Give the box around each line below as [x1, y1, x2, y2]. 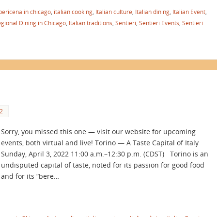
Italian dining [135, 8, 170, 16]
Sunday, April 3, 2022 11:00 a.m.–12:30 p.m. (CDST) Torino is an [1, 149, 208, 158]
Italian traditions [69, 19, 112, 27]
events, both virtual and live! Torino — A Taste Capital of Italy [1, 138, 199, 147]
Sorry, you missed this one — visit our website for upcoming [1, 126, 196, 136]
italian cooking [54, 8, 93, 16]
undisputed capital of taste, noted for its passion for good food [1, 160, 204, 170]
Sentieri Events [139, 19, 179, 27]
